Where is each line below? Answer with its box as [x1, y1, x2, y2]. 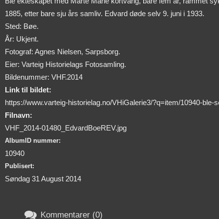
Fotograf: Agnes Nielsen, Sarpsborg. [5, 47, 120, 56]
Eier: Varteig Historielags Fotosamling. [5, 60, 126, 68]
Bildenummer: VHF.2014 [5, 72, 83, 81]
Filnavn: [5, 110, 32, 119]
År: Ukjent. [5, 34, 39, 43]
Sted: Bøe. [5, 22, 39, 30]
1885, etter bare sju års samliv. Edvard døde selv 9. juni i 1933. [5, 9, 204, 18]
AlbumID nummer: [5, 136, 61, 144]
